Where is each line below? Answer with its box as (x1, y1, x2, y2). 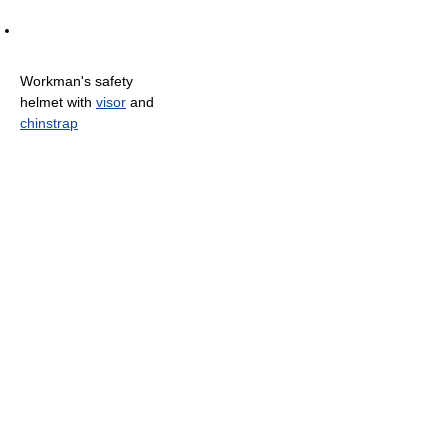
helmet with (20, 93, 96, 110)
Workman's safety (20, 72, 133, 89)
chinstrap (20, 114, 78, 131)
